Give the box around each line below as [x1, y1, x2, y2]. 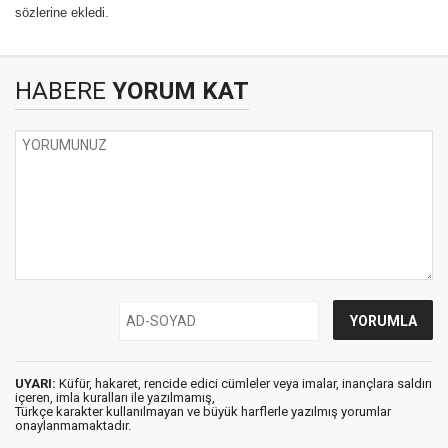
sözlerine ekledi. [15, 5, 109, 20]
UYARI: [15, 376, 56, 391]
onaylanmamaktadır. [15, 418, 131, 433]
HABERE [15, 77, 106, 105]
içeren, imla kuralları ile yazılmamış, [15, 390, 215, 405]
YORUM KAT [106, 77, 249, 105]
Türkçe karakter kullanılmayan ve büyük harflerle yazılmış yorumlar [15, 404, 391, 419]
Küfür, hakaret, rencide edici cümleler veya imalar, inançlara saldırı [56, 376, 432, 391]
